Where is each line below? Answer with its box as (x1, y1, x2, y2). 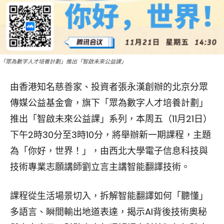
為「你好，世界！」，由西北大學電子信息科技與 (10, 144, 208, 157)
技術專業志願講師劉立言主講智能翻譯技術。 (10, 160, 190, 173)
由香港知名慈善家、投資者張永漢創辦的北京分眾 (10, 80, 208, 93)
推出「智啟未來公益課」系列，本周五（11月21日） (10, 112, 212, 125)
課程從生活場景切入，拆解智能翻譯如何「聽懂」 (10, 189, 208, 202)
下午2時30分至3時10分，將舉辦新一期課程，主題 (10, 128, 211, 141)
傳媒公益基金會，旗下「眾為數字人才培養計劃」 (10, 96, 208, 109)
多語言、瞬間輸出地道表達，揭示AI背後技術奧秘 (10, 205, 207, 218)
